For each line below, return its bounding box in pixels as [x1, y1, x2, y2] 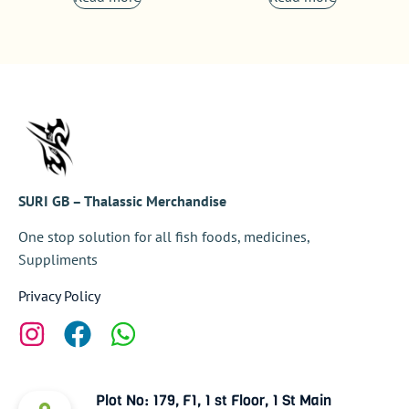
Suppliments [18, 250, 98, 269]
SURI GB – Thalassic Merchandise [18, 191, 226, 210]
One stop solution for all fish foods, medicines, [18, 227, 309, 246]
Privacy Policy [18, 286, 100, 305]
